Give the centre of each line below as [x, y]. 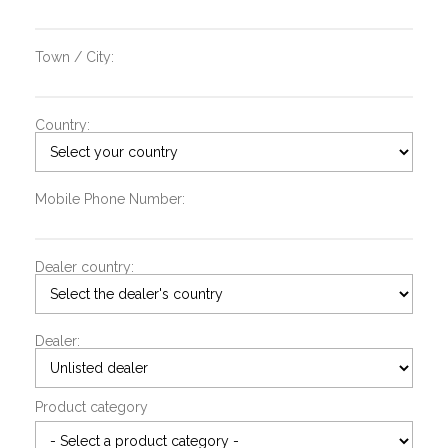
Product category [91, 407]
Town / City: [74, 57]
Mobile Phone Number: [110, 199]
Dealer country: [84, 267]
